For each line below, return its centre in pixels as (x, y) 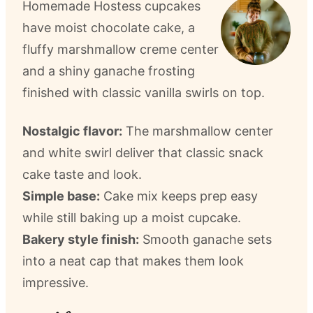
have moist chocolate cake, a (109, 28)
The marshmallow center (198, 131)
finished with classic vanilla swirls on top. (147, 93)
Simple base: (61, 196)
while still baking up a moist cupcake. (132, 218)
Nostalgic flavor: (72, 131)
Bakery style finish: (81, 239)
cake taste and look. (82, 174)
